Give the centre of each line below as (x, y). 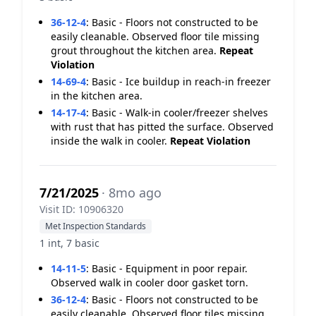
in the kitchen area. (97, 96)
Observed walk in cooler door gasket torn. (150, 282)
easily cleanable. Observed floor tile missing (155, 36)
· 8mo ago (132, 193)
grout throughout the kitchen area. (135, 50)
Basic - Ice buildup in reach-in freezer (181, 81)
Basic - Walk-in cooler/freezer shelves (180, 113)
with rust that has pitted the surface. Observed (162, 127)
